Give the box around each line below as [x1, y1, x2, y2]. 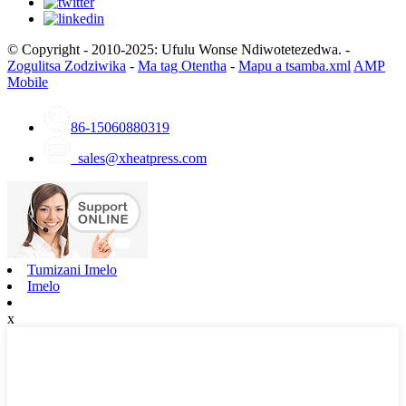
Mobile [7, 73, 48, 90]
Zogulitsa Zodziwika [7, 57, 126, 73]
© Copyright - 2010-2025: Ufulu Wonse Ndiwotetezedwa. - [7, 41, 350, 57]
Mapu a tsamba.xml [238, 57, 351, 73]
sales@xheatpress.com [71, 150, 207, 166]
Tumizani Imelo [27, 261, 117, 277]
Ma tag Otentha [138, 57, 227, 73]
